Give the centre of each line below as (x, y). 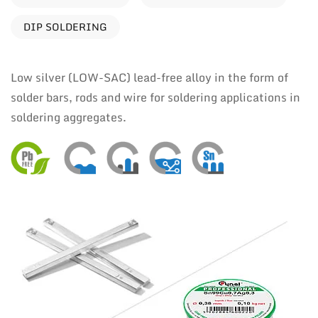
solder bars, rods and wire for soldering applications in (155, 97)
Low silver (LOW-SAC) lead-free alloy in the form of (149, 77)
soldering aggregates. (68, 117)
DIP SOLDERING (65, 27)
